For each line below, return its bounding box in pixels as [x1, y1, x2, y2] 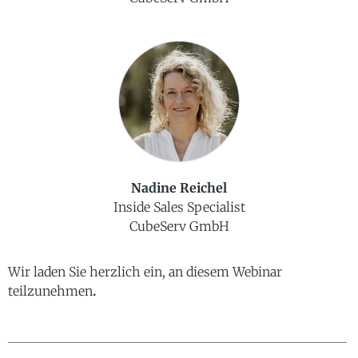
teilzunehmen [8, 282, 93, 299]
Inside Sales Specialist [113, 199, 245, 216]
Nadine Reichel [131, 180, 227, 197]
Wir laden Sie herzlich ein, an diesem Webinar [8, 263, 282, 280]
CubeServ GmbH [129, 218, 229, 235]
